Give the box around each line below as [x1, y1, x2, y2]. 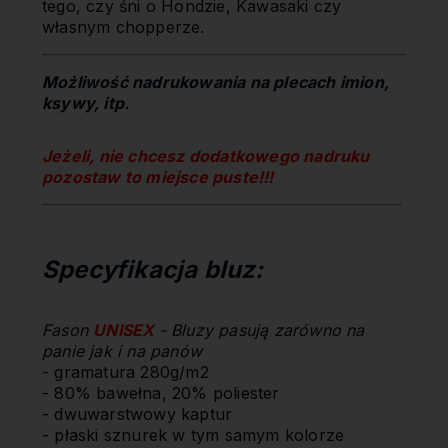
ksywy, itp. [42, 92, 134, 113]
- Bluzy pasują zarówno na [158, 319, 365, 340]
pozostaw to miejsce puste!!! [42, 166, 274, 187]
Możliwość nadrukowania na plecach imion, [42, 71, 389, 92]
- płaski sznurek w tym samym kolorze [42, 424, 345, 445]
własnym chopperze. [42, 16, 205, 37]
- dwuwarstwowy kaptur [42, 403, 233, 424]
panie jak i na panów [42, 340, 202, 361]
